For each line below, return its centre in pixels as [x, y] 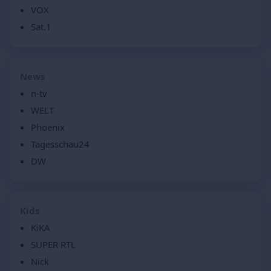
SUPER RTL [53, 244]
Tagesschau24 [60, 144]
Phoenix [48, 127]
